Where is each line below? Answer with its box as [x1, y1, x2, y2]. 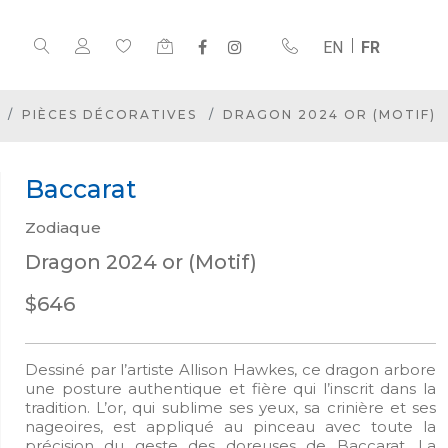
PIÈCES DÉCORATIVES [22, 107, 197, 122]
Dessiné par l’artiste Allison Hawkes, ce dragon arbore [25, 360, 436, 379]
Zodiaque [25, 218, 101, 237]
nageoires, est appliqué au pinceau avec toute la [25, 417, 436, 436]
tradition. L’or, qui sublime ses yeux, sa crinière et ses [25, 398, 436, 417]
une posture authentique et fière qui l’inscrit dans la [25, 379, 436, 398]
